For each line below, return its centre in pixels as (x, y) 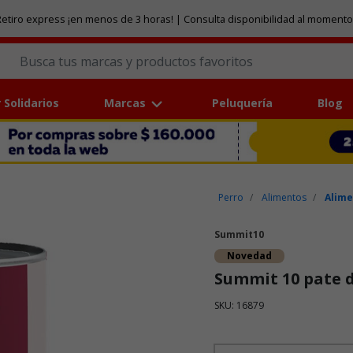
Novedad (249, 256)
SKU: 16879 (239, 306)
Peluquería (243, 103)
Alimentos (284, 198)
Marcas (124, 103)
